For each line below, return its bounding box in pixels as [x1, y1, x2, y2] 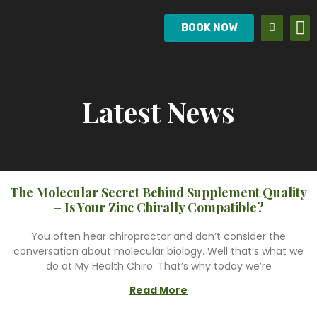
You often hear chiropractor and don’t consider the [31, 229, 286, 243]
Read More [129, 283, 188, 297]
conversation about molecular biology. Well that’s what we [13, 244, 304, 258]
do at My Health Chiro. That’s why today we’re [45, 259, 272, 273]
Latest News [82, 93, 235, 130]
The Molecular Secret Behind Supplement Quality [10, 184, 307, 201]
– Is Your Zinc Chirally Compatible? [53, 199, 264, 216]
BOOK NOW [181, 21, 238, 34]
